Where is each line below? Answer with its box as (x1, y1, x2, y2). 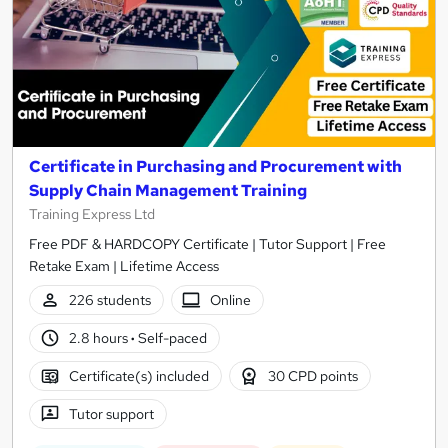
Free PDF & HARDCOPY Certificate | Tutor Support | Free (29, 235, 386, 254)
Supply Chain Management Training (29, 180, 307, 202)
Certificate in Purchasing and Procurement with (29, 156, 402, 178)
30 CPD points (268, 366, 359, 385)
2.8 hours (68, 328, 131, 347)
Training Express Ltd (29, 205, 155, 224)
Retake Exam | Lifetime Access (29, 257, 219, 276)
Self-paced (134, 328, 207, 347)
